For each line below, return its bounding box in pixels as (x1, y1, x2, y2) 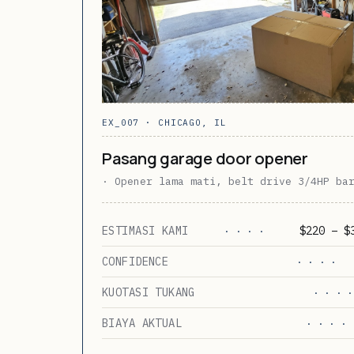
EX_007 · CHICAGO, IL (102, 116, 227, 128)
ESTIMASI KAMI (102, 223, 189, 238)
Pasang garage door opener (102, 147, 308, 169)
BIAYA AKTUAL (102, 315, 183, 330)
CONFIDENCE (102, 254, 169, 269)
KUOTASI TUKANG (102, 284, 195, 299)
